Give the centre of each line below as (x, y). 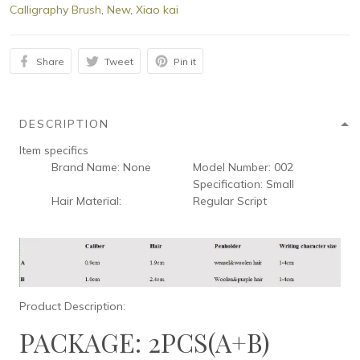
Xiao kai (157, 10)
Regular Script (230, 201)
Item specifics (54, 151)
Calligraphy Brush (55, 10)
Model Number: (232, 168)
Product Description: (72, 307)
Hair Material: (86, 201)
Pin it (185, 61)
